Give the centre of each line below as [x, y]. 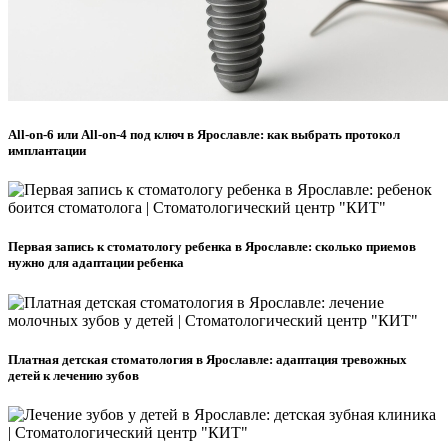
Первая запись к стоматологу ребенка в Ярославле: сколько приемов [212, 247]
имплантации [47, 151]
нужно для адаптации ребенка [96, 263]
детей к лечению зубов [73, 375]
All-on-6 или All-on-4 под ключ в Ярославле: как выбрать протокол [204, 135]
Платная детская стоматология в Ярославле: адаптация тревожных [207, 359]
